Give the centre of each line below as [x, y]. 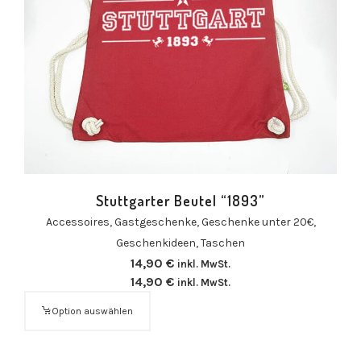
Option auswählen [92, 311]
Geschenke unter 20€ [257, 222]
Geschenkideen [156, 243]
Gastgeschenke [155, 222]
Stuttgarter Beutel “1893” [180, 200]
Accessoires [77, 222]
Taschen [223, 243]
